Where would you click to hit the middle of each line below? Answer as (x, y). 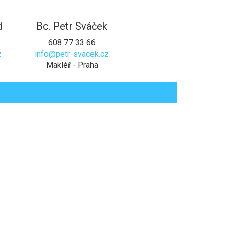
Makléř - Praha (72, 65)
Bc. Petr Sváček (72, 26)
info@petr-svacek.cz (72, 54)
